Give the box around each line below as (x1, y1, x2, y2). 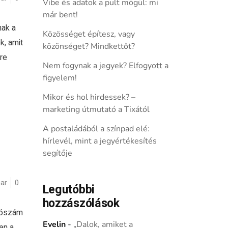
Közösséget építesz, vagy (42, 28, 135, 40)
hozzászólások (42, 195, 120, 212)
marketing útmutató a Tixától (42, 104, 150, 115)
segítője (42, 148, 72, 159)
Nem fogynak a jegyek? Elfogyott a (42, 60, 168, 71)
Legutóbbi (42, 181, 95, 198)
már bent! (42, 9, 78, 20)
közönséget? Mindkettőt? (42, 41, 135, 52)
